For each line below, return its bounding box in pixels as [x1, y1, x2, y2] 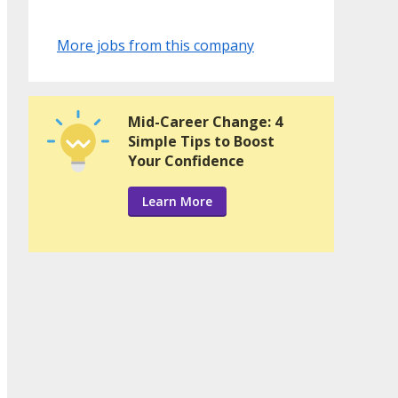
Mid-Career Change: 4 [128, 112, 283, 132]
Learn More [142, 193, 212, 211]
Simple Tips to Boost [128, 131, 275, 152]
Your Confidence [128, 151, 244, 171]
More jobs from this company [57, 36, 254, 56]
